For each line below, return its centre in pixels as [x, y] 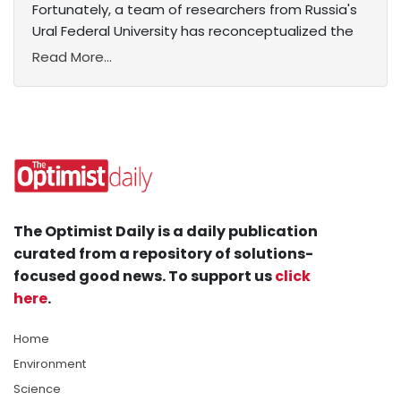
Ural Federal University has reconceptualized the [193, 31]
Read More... [72, 57]
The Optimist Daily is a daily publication [166, 232]
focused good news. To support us [144, 277]
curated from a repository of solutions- [163, 254]
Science [37, 389]
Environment [50, 364]
